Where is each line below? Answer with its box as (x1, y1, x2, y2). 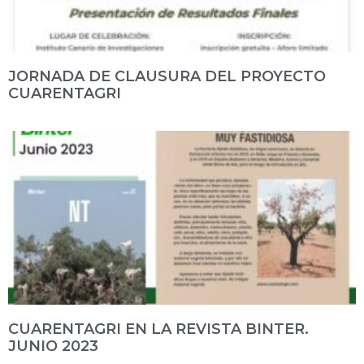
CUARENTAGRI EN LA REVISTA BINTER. (8, 320, 309, 339)
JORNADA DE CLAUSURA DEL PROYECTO (8, 67, 326, 86)
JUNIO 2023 (8, 337, 98, 356)
